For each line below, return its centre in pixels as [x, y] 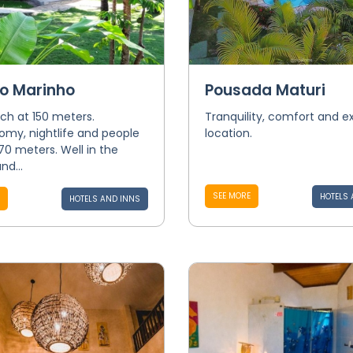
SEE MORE [231, 196]
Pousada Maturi [265, 90]
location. [228, 133]
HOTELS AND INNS [104, 199]
